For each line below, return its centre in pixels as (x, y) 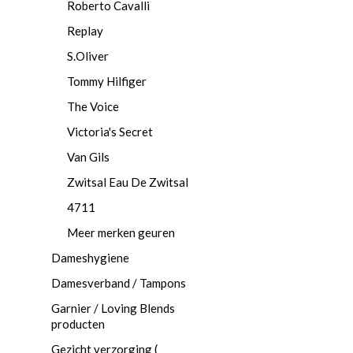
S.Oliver (88, 56)
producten (78, 324)
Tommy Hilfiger (107, 81)
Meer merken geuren (121, 232)
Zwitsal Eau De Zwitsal (128, 182)
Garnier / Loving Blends (113, 308)
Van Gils (88, 157)
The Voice (93, 106)
